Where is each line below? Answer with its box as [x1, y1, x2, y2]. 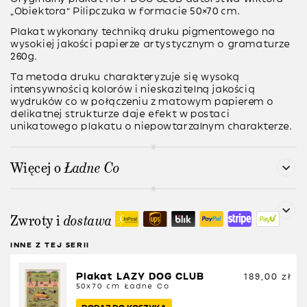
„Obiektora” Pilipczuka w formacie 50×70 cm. [10, 6, 241, 16]
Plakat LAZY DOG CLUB [76, 271, 204, 282]
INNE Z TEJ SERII [10, 241, 90, 249]
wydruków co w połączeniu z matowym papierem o [10, 97, 275, 107]
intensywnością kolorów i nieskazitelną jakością [10, 84, 256, 95]
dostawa [63, 211, 112, 230]
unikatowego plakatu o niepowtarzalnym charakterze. [10, 121, 293, 132]
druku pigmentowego [146, 27, 262, 37]
